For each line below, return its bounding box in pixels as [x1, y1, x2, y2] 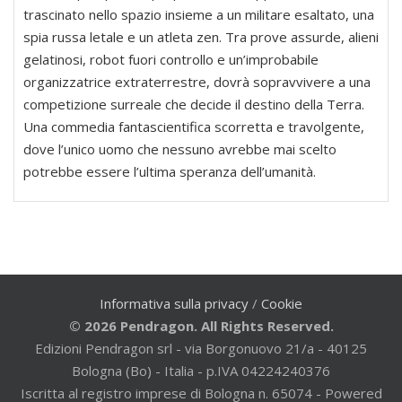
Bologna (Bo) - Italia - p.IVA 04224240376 [72, 362, 330, 380]
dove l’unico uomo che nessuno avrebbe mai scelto [23, 140, 336, 159]
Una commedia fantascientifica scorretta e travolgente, [23, 118, 364, 136]
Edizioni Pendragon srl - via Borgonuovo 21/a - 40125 [35, 339, 367, 358]
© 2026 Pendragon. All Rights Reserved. [68, 317, 334, 336]
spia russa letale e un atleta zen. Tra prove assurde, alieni [23, 28, 379, 47]
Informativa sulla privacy [100, 294, 249, 313]
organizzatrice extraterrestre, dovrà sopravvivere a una [23, 73, 371, 92]
